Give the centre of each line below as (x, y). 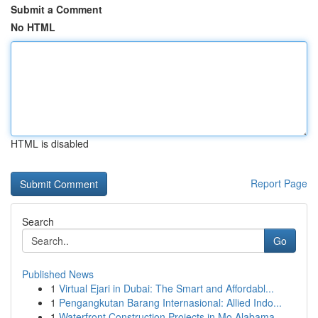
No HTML (33, 27)
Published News (58, 274)
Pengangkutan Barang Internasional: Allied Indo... (170, 302)
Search (38, 221)
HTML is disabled (50, 143)
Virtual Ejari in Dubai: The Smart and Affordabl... (166, 288)
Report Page (279, 183)
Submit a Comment (56, 9)
